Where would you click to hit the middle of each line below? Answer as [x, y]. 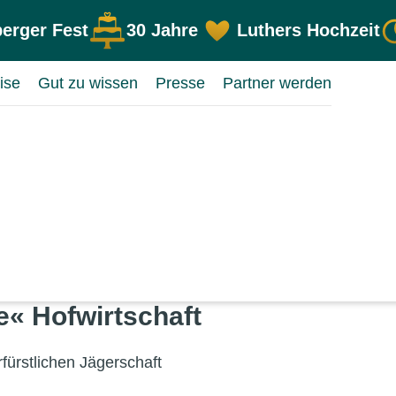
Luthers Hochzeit [308, 30]
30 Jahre [163, 30]
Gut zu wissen [88, 84]
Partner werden [277, 84]
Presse [180, 84]
